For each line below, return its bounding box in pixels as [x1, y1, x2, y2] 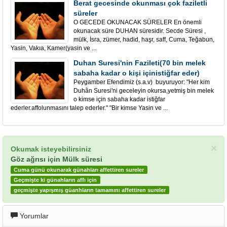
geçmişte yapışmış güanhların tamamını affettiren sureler [14, 187, 166, 193]
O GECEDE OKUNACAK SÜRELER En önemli [73, 19, 202, 26]
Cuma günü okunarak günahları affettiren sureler [14, 167, 144, 173]
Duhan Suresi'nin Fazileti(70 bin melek [73, 59, 206, 67]
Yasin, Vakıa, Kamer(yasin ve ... [11, 45, 96, 52]
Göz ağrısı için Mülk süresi [11, 155, 102, 163]
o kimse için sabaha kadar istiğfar [73, 96, 165, 103]
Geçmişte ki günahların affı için [14, 177, 97, 183]
